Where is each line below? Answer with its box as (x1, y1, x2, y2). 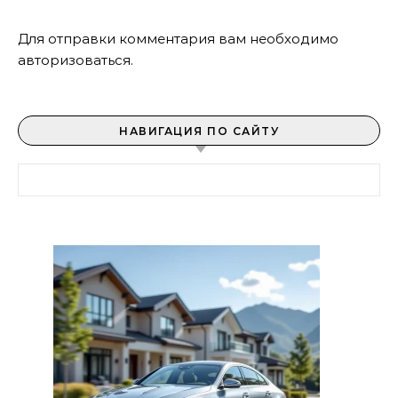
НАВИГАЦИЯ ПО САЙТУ (119, 124, 279, 138)
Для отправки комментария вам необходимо (18, 30, 338, 47)
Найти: (17, 164, 63, 181)
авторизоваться (18, 52, 131, 68)
